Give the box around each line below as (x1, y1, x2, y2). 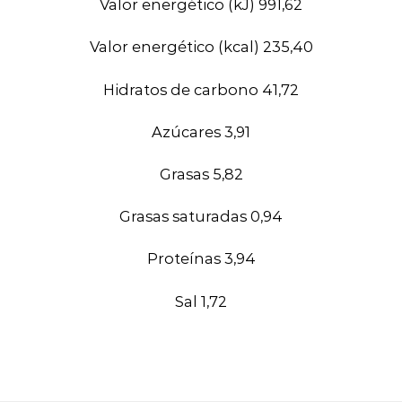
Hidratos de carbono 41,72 (103, 80, 299, 99)
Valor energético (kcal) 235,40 (89, 38, 313, 57)
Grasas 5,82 (159, 164, 243, 183)
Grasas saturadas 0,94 (119, 207, 283, 226)
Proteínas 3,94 (146, 249, 256, 268)
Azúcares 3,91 (152, 122, 250, 141)
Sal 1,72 (175, 292, 227, 310)
